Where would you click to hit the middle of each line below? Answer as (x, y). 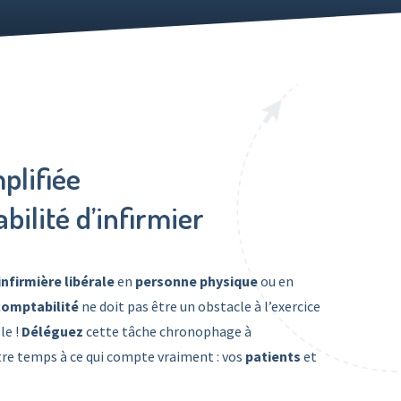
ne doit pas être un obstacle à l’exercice (200, 306)
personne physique (196, 281)
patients (273, 356)
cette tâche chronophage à (167, 331)
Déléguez (52, 331)
